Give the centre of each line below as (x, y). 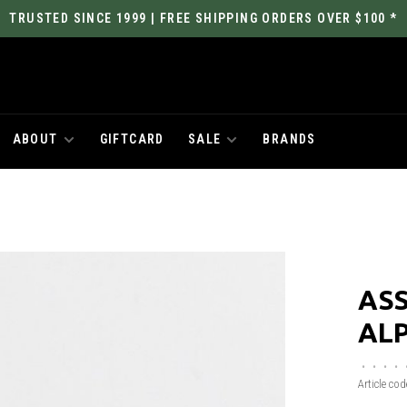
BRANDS (289, 139)
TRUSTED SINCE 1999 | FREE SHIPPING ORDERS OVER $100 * (203, 18)
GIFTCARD (132, 139)
